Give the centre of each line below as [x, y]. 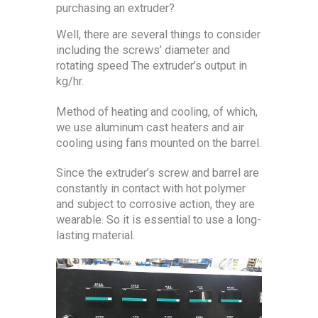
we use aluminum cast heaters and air [150, 127]
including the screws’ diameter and [143, 50]
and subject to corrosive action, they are [155, 204]
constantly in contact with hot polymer [151, 189]
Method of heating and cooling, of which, [157, 111]
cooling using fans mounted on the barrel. [159, 143]
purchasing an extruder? [115, 9]
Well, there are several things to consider [158, 35]
